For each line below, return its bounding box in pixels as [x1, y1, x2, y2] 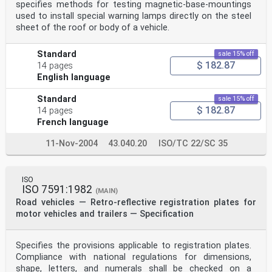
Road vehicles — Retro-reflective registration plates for [16, 197, 256, 208]
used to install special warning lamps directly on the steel [16, 10, 251, 21]
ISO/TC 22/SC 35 [158, 138, 228, 149]
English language [37, 72, 111, 83]
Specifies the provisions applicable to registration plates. [16, 240, 251, 251]
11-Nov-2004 [45, 138, 98, 149]
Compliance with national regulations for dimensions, [16, 251, 251, 262]
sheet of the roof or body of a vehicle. [16, 22, 169, 33]
